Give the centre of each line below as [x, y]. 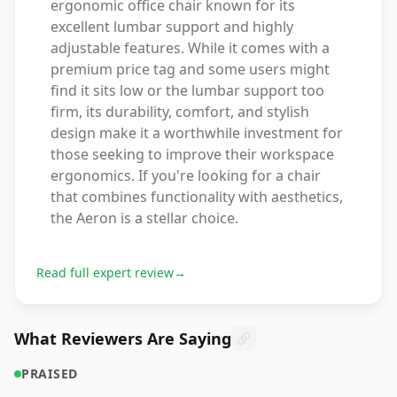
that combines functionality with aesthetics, [197, 197]
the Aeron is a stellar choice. [144, 218]
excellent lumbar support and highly [172, 27]
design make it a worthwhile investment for [197, 133]
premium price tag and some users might [190, 69]
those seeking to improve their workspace [192, 154]
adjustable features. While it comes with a [190, 48]
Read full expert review [105, 272]
